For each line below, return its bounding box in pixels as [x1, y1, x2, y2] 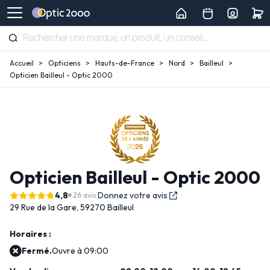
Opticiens [48, 58, 81, 67]
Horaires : [10, 228, 51, 239]
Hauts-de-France [95, 58, 154, 67]
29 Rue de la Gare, [10, 202, 78, 213]
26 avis [73, 190, 96, 199]
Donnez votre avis [98, 190, 168, 201]
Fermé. [22, 245, 52, 256]
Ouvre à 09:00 [52, 245, 108, 256]
